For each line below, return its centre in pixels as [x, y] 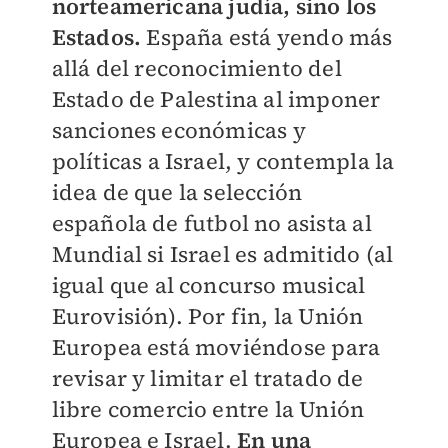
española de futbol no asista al [211, 223]
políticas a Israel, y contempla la [223, 161]
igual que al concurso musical [208, 285]
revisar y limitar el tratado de [207, 378]
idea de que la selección [177, 192]
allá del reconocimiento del [196, 68]
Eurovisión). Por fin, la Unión [207, 316]
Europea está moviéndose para [216, 347]
